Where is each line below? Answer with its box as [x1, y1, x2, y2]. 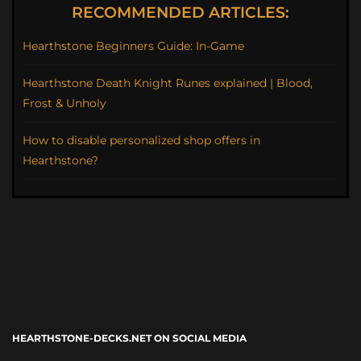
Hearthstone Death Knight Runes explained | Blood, [23, 76, 313, 91]
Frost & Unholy [23, 96, 106, 111]
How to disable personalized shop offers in [23, 133, 260, 148]
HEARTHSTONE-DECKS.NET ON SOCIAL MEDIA [12, 332, 247, 345]
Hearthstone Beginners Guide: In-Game [23, 39, 244, 54]
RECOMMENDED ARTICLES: [72, 3, 289, 23]
